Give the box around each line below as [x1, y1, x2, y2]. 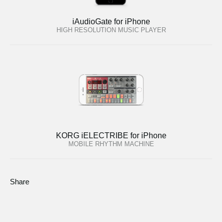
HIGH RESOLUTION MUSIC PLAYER [56, 26, 166, 34]
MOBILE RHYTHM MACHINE [68, 140, 154, 148]
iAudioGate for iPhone [72, 17, 150, 26]
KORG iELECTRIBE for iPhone [55, 131, 166, 140]
